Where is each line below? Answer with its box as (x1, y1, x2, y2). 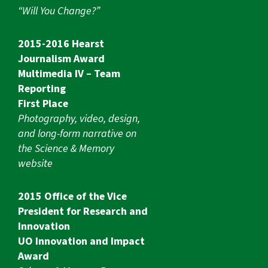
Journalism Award (18, 51, 105, 67)
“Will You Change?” (18, 4, 100, 19)
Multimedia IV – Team (18, 66, 120, 82)
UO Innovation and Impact (18, 234, 145, 249)
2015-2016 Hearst (18, 36, 104, 52)
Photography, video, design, (18, 111, 140, 127)
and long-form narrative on (18, 126, 136, 142)
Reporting (18, 81, 66, 97)
